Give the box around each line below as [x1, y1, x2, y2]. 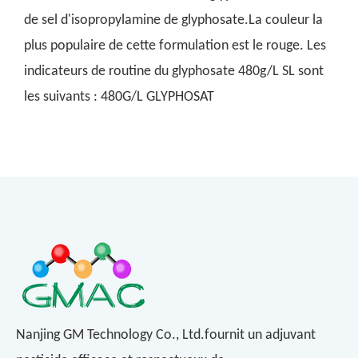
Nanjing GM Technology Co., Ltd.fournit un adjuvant [16, 328, 316, 343]
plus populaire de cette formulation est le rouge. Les [24, 38, 326, 54]
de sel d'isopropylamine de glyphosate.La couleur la [24, 13, 323, 28]
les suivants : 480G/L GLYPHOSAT [24, 89, 214, 105]
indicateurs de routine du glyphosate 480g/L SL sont [24, 64, 324, 79]
